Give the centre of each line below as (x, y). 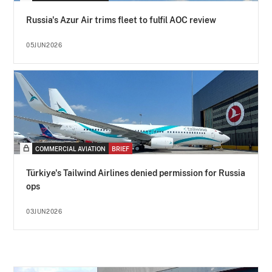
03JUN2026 (44, 212)
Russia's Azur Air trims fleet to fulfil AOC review (121, 20)
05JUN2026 (44, 45)
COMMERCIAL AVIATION (71, 149)
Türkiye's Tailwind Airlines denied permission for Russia (136, 173)
